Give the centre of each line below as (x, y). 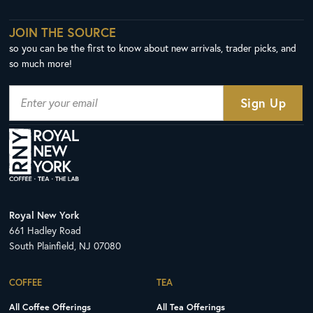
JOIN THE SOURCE (63, 32)
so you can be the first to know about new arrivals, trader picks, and (153, 48)
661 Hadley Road (45, 231)
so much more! (41, 63)
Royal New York (44, 215)
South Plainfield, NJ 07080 (65, 246)
